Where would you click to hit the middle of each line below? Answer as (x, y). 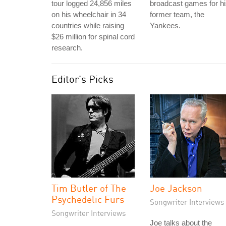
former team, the (177, 14)
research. (67, 48)
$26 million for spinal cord (93, 37)
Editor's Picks (82, 79)
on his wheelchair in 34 (89, 14)
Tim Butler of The (89, 188)
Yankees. (165, 25)
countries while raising (88, 25)
